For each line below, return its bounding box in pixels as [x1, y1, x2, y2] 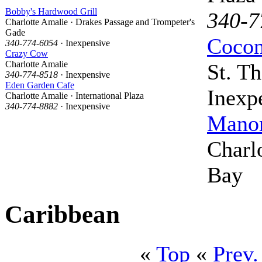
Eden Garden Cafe [5, 80, 74, 91]
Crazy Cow [5, 49, 48, 59]
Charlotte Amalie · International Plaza [5, 91, 144, 101]
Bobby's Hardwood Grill [5, 6, 97, 17]
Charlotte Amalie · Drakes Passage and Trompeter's [5, 17, 195, 27]
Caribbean [5, 201, 120, 229]
